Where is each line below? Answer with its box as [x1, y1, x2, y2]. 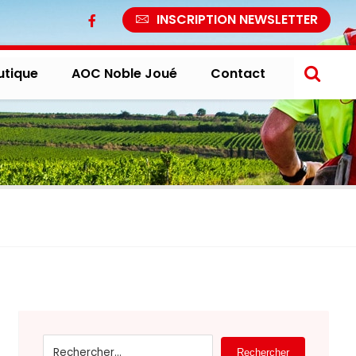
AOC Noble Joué [72, 64, 177, 83]
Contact [211, 64, 265, 83]
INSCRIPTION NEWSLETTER [157, 10, 318, 29]
